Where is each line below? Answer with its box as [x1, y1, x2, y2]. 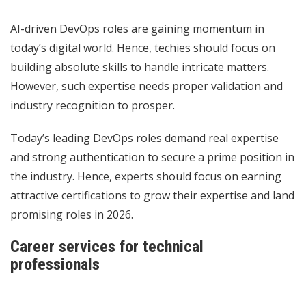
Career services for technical [10, 236, 204, 256]
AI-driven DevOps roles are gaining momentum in [10, 20, 264, 36]
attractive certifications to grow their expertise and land [10, 187, 294, 203]
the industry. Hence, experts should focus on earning [10, 168, 281, 184]
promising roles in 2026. [10, 206, 136, 222]
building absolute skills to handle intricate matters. [10, 59, 269, 74]
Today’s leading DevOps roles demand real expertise [10, 130, 279, 145]
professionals [10, 254, 100, 274]
